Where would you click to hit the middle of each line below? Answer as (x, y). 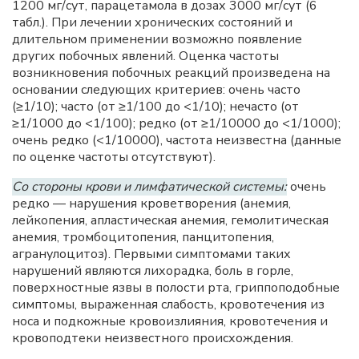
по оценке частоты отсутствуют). (114, 157)
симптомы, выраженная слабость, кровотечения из (168, 305)
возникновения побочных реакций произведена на (171, 73)
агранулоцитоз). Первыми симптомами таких (151, 254)
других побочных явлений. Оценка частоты (145, 56)
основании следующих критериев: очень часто (156, 90)
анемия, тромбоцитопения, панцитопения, (143, 237)
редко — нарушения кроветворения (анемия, (151, 204)
